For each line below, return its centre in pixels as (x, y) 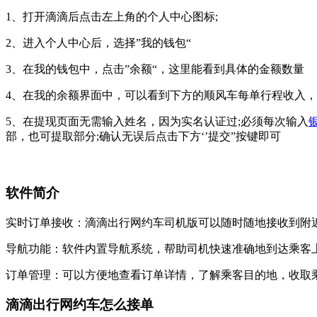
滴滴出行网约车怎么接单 (80, 305)
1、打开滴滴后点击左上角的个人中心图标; (112, 17)
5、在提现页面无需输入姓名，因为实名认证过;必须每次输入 (157, 122)
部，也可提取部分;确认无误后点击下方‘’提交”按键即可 (143, 137)
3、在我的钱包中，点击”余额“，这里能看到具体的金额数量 (155, 69)
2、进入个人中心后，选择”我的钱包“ (98, 43)
